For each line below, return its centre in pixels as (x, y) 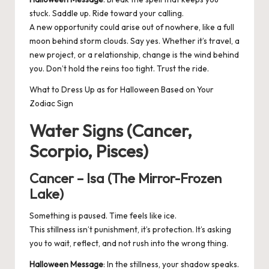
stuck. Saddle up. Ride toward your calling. (107, 14)
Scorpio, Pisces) (89, 151)
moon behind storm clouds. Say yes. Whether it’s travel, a (134, 41)
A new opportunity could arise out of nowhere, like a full (132, 27)
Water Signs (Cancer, (111, 131)
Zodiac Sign (51, 104)
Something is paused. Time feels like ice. (103, 216)
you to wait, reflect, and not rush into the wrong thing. (129, 243)
